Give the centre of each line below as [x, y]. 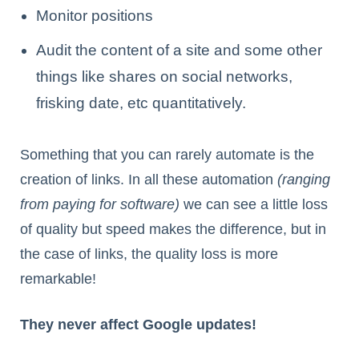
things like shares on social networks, [164, 77]
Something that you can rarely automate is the [167, 155]
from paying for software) [100, 205]
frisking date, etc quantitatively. [141, 103]
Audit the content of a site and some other [179, 50]
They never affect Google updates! [138, 325]
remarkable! [58, 279]
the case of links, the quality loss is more [149, 254]
